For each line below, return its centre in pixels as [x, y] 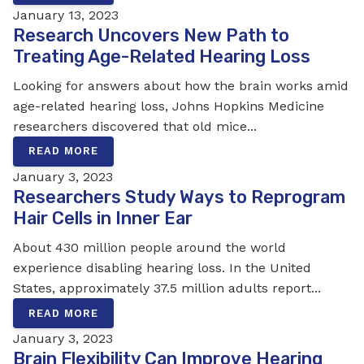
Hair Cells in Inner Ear [103, 219]
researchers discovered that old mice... [135, 126]
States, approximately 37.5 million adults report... [167, 288]
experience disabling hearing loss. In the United [162, 267]
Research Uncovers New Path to [151, 35]
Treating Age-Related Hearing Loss [162, 56]
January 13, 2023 [66, 15]
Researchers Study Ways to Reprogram [179, 197]
